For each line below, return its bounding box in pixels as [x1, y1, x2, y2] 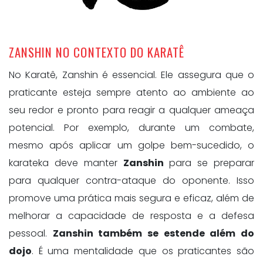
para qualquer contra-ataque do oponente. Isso [9, 173, 254, 187]
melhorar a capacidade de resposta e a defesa [9, 208, 254, 222]
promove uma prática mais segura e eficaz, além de [9, 191, 254, 205]
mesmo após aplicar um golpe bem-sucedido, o [9, 138, 254, 152]
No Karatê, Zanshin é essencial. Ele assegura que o [9, 68, 254, 82]
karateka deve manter [9, 156, 123, 170]
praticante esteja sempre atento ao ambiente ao [9, 85, 254, 99]
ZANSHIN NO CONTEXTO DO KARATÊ [9, 43, 185, 62]
